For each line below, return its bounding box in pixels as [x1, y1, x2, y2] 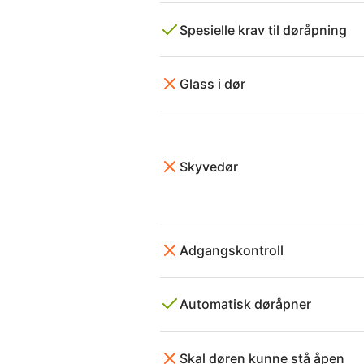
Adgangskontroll [180, 241, 284, 258]
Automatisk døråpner [180, 296, 311, 313]
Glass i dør [180, 76, 245, 93]
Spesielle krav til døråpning [180, 21, 347, 38]
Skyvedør [180, 158, 238, 175]
